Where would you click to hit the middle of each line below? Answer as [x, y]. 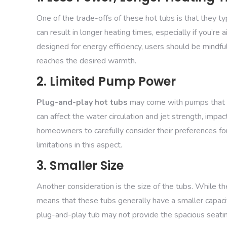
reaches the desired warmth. [86, 61]
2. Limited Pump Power [106, 81]
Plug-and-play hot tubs [82, 102]
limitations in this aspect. [79, 145]
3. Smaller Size [80, 165]
